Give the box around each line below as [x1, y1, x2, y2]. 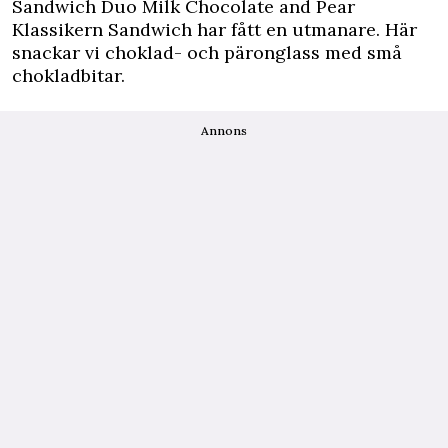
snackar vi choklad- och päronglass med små [12, 41, 402, 64]
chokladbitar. [12, 64, 125, 87]
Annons [201, 123, 247, 138]
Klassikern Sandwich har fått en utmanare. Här [12, 18, 417, 41]
